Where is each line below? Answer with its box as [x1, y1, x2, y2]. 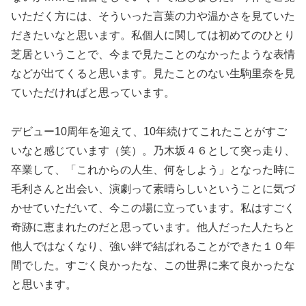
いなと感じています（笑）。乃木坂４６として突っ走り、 [11, 145, 295, 157]
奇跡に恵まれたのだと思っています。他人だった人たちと [11, 221, 295, 234]
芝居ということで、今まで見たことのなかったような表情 [11, 48, 295, 61]
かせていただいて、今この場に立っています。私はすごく [11, 202, 295, 214]
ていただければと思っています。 [11, 87, 175, 99]
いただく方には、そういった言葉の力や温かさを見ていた [11, 10, 295, 23]
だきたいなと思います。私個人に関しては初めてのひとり [11, 29, 295, 42]
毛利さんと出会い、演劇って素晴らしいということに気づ [11, 183, 295, 195]
